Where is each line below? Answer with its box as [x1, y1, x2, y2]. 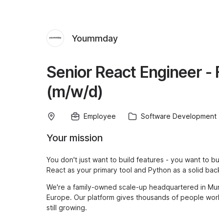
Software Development [141, 112, 217, 120]
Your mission [46, 132, 103, 144]
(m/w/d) [46, 82, 103, 101]
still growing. [46, 203, 87, 212]
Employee [84, 112, 116, 120]
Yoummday [72, 33, 118, 44]
